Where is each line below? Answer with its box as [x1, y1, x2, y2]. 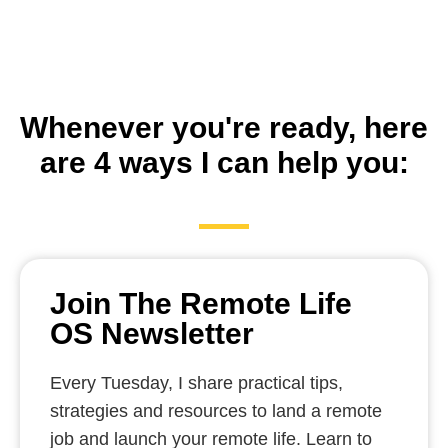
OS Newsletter [50, 317, 254, 350]
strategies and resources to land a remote [50, 401, 382, 421]
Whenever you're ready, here [20, 111, 428, 144]
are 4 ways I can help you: [39, 146, 409, 179]
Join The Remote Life [50, 287, 352, 320]
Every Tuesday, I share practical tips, [50, 373, 343, 393]
